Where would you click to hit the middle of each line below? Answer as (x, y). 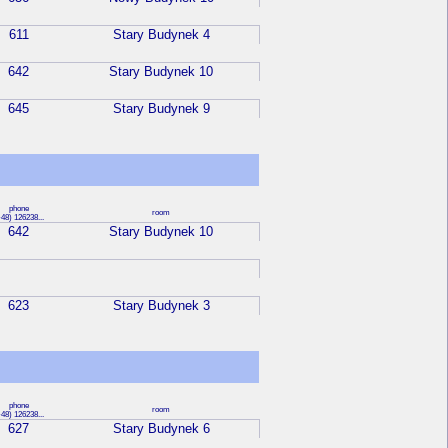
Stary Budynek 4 (161, 35)
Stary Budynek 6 (161, 429)
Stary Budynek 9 (161, 109)
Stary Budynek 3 (161, 306)
